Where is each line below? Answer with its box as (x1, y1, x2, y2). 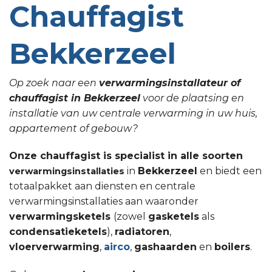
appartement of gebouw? (9, 122, 138, 134)
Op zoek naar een (9, 76, 99, 89)
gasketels (148, 211, 199, 223)
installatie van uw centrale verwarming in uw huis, (9, 107, 257, 119)
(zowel (114, 211, 148, 223)
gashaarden (134, 241, 197, 253)
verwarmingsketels (9, 211, 114, 223)
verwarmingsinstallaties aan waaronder (9, 195, 199, 208)
